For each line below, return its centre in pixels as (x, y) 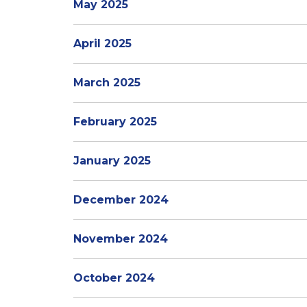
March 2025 (107, 83)
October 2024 (114, 278)
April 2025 (102, 44)
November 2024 (121, 239)
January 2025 (112, 161)
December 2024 (121, 200)
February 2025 (115, 122)
